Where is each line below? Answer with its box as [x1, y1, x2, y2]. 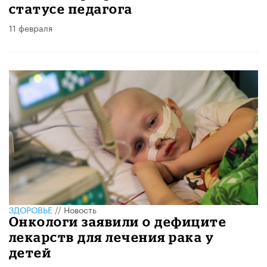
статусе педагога [9, 1, 133, 16]
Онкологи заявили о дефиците [9, 213, 227, 229]
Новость [64, 202, 97, 216]
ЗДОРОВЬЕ [9, 202, 52, 216]
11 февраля [9, 21, 52, 34]
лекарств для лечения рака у [9, 229, 215, 244]
